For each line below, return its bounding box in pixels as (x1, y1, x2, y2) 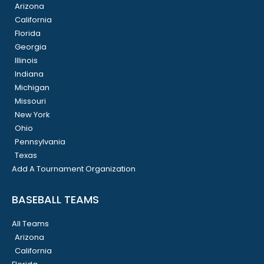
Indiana (15, 68, 44, 80)
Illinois (15, 55, 38, 67)
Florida (15, 28, 41, 39)
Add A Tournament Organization (12, 163, 136, 175)
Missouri (15, 95, 46, 107)
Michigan (15, 82, 49, 94)
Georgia (15, 41, 47, 53)
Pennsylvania (15, 136, 65, 148)
